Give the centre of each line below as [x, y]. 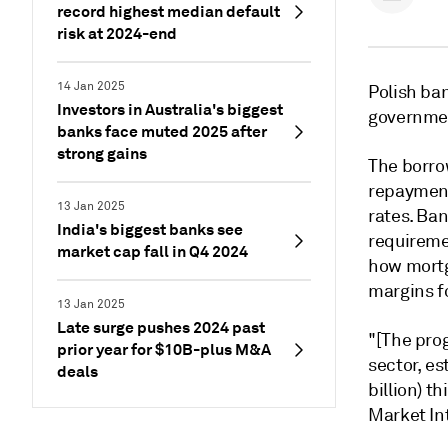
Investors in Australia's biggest [170, 109]
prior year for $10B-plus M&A [164, 349]
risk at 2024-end [117, 33]
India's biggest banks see [150, 229]
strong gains [102, 153]
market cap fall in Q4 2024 [152, 251]
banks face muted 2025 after [162, 131]
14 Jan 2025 [91, 86]
